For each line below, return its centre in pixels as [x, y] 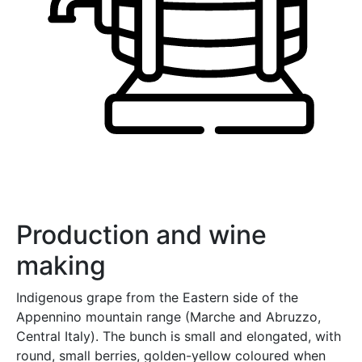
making [61, 265]
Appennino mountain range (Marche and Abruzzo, [168, 316]
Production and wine [141, 234]
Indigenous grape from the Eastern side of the [157, 297]
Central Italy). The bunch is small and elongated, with [179, 336]
